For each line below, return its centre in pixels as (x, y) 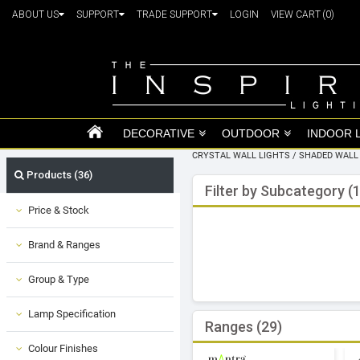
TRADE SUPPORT (174, 14)
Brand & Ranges (64, 244)
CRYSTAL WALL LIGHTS (241, 155)
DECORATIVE (159, 133)
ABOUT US (35, 14)
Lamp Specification (72, 313)
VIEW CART (297, 14)
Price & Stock (59, 210)
